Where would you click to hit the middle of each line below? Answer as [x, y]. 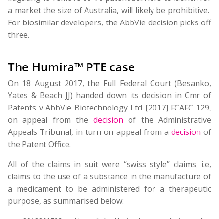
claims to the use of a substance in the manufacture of [109, 176]
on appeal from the [51, 120]
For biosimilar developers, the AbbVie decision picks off [109, 22]
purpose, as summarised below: [66, 201]
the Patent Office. [39, 144]
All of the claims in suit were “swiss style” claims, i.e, [109, 164]
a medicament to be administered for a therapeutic [109, 189]
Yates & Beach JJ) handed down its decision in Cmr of [109, 95]
